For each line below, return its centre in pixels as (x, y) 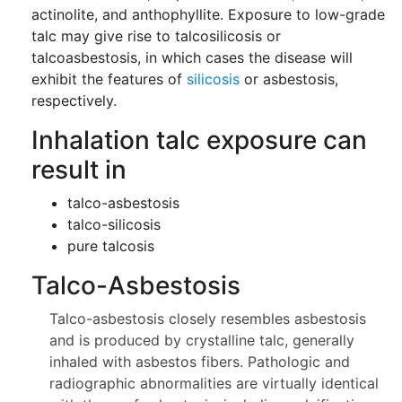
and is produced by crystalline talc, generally (202, 340)
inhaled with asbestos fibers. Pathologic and (200, 362)
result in (79, 170)
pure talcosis (111, 246)
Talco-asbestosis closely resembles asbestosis (208, 319)
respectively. (74, 100)
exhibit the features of (109, 79)
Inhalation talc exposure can (199, 140)
